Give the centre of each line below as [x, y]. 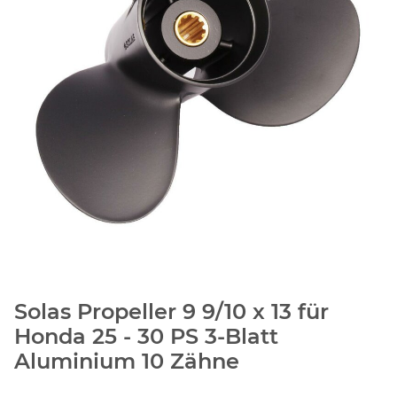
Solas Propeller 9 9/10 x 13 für [171, 312]
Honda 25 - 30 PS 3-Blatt [146, 337]
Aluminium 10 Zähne [127, 362]
